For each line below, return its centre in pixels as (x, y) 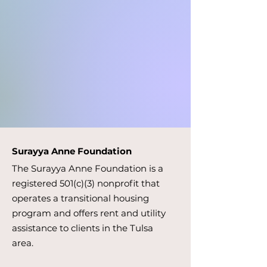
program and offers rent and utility (89, 213)
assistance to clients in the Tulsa (83, 228)
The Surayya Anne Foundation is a (88, 168)
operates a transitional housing (80, 198)
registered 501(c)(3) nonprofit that (86, 183)
